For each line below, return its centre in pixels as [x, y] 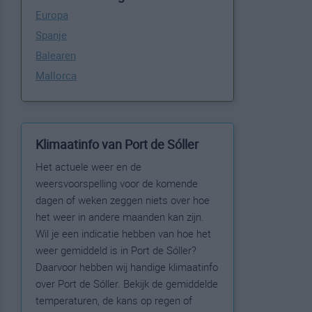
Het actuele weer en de [88, 166]
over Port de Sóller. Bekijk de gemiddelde [127, 283]
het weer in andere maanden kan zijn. [120, 217]
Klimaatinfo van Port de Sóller [117, 144]
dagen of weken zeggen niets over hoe [123, 200]
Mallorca [56, 75]
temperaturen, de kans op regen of [114, 300]
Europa [52, 15]
